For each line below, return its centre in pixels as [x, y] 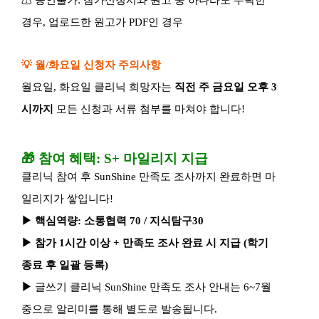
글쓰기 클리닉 [70, 287]
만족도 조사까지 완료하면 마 [207, 176]
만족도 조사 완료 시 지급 [183, 242]
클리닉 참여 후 [58, 176]
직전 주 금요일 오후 [223, 87]
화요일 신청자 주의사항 [105, 64]
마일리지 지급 [166, 158]
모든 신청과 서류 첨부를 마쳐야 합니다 [149, 109]
